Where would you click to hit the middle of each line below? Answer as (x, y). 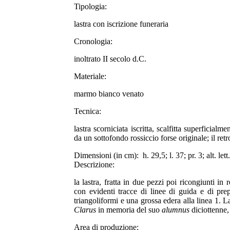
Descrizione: (95, 164)
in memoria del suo (129, 209)
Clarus (85, 209)
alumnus (177, 209)
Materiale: (91, 76)
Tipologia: (91, 6)
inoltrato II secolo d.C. (110, 59)
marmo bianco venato (109, 93)
